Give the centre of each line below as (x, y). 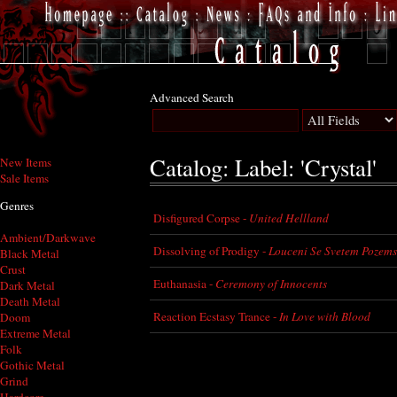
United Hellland (289, 218)
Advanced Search (192, 97)
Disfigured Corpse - (201, 218)
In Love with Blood (325, 316)
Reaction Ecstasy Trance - (216, 316)
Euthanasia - (184, 283)
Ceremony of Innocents (271, 283)
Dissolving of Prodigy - (211, 250)
